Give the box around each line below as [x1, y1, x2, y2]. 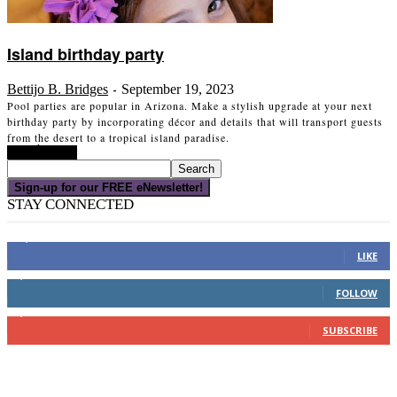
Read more [7, 144, 77, 160]
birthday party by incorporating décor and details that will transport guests [7, 113, 383, 128]
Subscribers [47, 305, 107, 319]
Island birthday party [7, 42, 164, 66]
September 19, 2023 [121, 81, 234, 97]
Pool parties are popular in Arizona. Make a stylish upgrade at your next [7, 97, 372, 113]
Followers [47, 268, 96, 282]
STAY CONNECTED [7, 195, 134, 213]
